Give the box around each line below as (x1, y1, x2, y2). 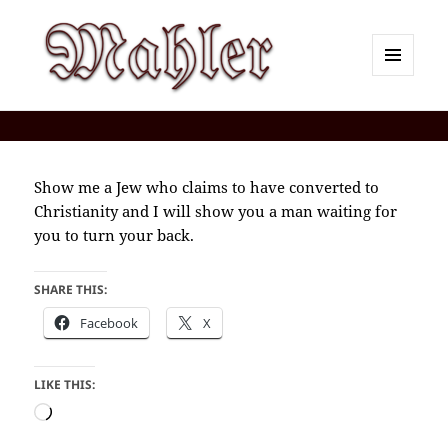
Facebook (80, 314, 139, 333)
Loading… (51, 404, 123, 425)
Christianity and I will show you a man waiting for (34, 201, 398, 222)
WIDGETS (372, 109, 429, 126)
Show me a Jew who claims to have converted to (34, 177, 380, 198)
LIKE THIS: (34, 376, 96, 394)
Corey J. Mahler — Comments (34, 107, 356, 137)
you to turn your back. (34, 225, 195, 246)
